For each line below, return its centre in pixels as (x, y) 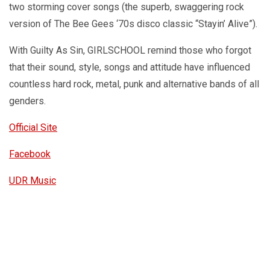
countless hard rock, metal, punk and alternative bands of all (134, 84)
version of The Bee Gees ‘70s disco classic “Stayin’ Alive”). (133, 24)
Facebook (30, 154)
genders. (27, 101)
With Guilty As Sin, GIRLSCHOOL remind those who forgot (130, 51)
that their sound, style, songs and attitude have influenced (130, 67)
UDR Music (33, 181)
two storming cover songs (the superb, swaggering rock (127, 7)
